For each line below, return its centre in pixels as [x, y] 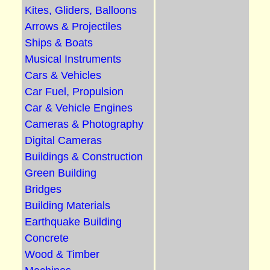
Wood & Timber [62, 254]
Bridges [43, 189]
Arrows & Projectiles [73, 27]
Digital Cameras [63, 140]
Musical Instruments [73, 59]
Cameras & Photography [84, 124]
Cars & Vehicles [63, 75]
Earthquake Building [73, 222]
